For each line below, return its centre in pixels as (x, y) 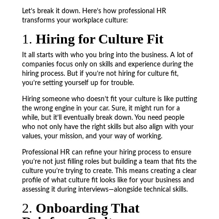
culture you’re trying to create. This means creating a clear (109, 171)
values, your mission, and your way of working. (92, 136)
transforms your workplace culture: (75, 21)
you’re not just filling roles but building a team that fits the (109, 162)
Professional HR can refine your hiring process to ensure (106, 153)
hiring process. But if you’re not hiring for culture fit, (100, 74)
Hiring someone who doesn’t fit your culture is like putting (109, 99)
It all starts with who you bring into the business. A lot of (107, 55)
